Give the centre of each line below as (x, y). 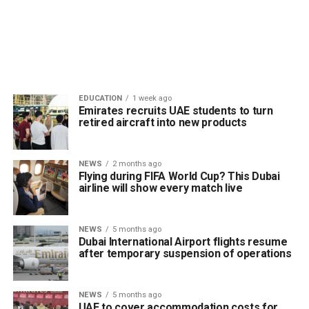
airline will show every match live (162, 188)
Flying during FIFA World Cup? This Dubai (179, 176)
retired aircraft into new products (162, 122)
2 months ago (137, 164)
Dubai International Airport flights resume (183, 242)
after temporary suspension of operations (186, 253)
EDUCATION (100, 98)
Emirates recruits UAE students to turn (176, 111)
